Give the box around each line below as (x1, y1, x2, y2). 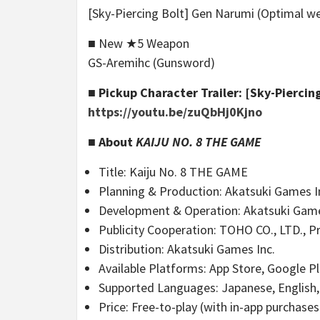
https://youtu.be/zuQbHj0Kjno (88, 104, 262, 121)
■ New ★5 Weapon (88, 35, 189, 52)
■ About (88, 134, 136, 151)
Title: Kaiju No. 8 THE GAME (99, 164, 248, 181)
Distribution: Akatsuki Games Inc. (99, 241, 275, 258)
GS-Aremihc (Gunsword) (88, 54, 215, 71)
